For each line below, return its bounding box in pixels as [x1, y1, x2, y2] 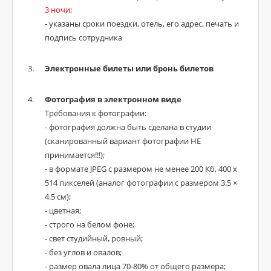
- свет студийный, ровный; [45, 233, 143, 244]
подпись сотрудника [45, 32, 122, 43]
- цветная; [45, 205, 81, 216]
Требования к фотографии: [45, 108, 146, 119]
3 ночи [45, 4, 70, 15]
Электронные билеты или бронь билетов [45, 63, 214, 74]
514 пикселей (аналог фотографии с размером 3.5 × [45, 177, 237, 188]
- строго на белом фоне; [45, 219, 134, 230]
